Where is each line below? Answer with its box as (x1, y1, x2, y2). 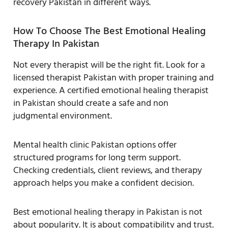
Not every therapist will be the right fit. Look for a (13, 57, 205, 72)
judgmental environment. (13, 108, 112, 123)
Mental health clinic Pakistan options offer (13, 137, 177, 152)
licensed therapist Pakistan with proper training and (13, 70, 214, 85)
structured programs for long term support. (13, 150, 181, 165)
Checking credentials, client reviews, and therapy (13, 162, 202, 178)
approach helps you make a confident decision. (13, 175, 194, 190)
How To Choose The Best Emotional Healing (13, 22, 206, 39)
